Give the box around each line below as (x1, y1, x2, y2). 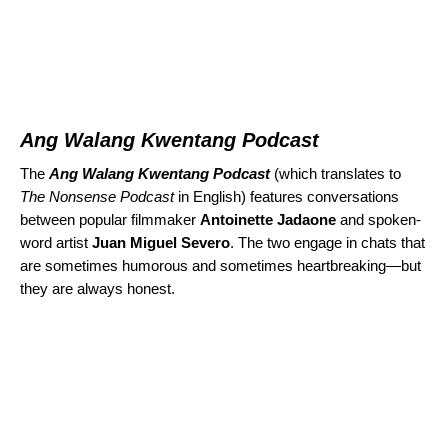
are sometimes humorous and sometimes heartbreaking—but (20, 257, 421, 275)
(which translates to (270, 165, 401, 183)
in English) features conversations (178, 188, 399, 206)
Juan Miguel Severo (92, 234, 230, 252)
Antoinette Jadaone (200, 211, 336, 229)
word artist (20, 234, 92, 252)
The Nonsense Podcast (20, 188, 178, 206)
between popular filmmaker (20, 211, 200, 229)
